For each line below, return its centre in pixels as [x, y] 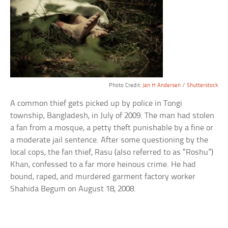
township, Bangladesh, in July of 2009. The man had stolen [112, 116]
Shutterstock [202, 86]
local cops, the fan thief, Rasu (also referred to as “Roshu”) [112, 153]
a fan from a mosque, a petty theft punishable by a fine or [112, 128]
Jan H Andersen [161, 86]
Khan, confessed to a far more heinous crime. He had [103, 165]
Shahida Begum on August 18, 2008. [73, 189]
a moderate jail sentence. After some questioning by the [109, 140]
